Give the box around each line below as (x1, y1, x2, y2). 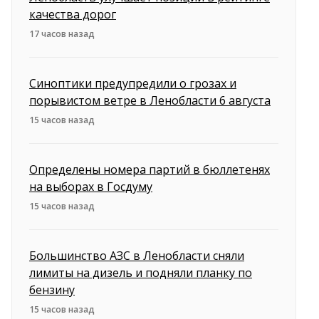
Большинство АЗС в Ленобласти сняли (29, 248, 244, 263)
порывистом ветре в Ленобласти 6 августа (29, 93, 271, 108)
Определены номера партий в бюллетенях (29, 162, 270, 177)
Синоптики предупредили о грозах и (29, 75, 236, 91)
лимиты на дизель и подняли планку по (29, 265, 252, 281)
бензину (29, 282, 75, 298)
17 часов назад (29, 28, 95, 40)
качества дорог (29, 6, 116, 22)
